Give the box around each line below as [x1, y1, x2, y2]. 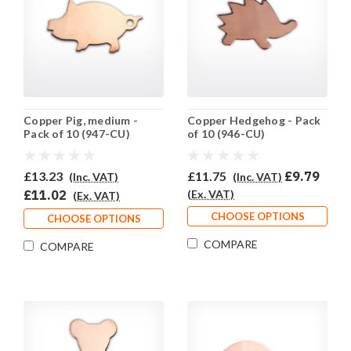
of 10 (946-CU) [187, 127, 266, 141]
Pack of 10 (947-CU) [24, 127, 130, 141]
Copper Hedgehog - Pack [187, 114, 321, 128]
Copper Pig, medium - [24, 114, 138, 128]
